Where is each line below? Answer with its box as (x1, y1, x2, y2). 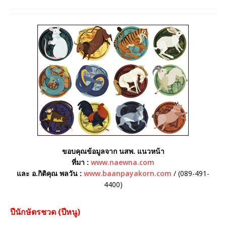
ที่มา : (72, 157, 91, 167)
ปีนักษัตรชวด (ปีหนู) (10, 206, 80, 217)
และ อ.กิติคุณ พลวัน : (17, 168, 84, 178)
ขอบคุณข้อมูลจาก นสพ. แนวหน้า (62, 146, 164, 156)
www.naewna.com (91, 157, 154, 167)
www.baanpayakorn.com (84, 168, 172, 178)
